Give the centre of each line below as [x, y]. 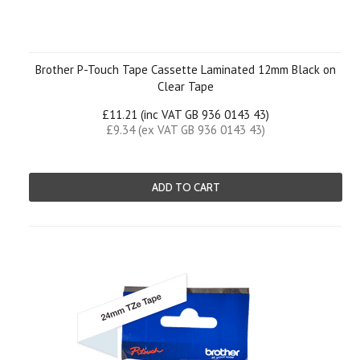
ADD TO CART [186, 187]
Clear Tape [186, 86]
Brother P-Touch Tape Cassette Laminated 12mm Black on [186, 70]
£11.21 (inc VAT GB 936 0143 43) [186, 115]
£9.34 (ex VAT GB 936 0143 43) [186, 130]
